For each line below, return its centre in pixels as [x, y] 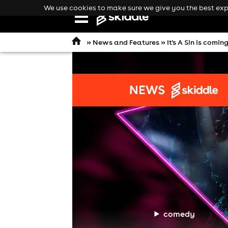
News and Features [126, 42]
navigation [97, 28]
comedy [179, 213]
